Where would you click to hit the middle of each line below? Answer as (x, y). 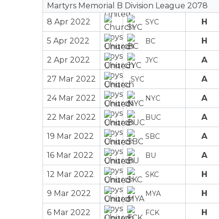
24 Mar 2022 (71, 98)
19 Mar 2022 (70, 136)
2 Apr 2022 (68, 60)
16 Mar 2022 (70, 155)
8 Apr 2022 (69, 22)
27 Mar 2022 (71, 79)
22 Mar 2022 (71, 117)
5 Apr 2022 (68, 41)
